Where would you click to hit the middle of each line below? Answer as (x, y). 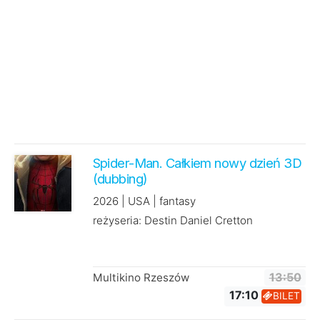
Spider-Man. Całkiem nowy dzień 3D (197, 162)
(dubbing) (120, 178)
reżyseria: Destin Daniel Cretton (172, 221)
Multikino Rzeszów (141, 278)
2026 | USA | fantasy (144, 201)
